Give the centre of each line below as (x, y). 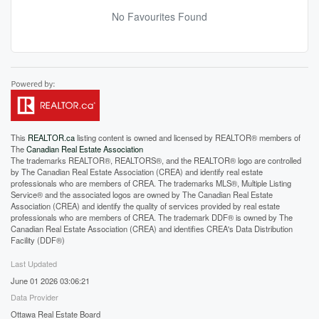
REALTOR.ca (51, 138)
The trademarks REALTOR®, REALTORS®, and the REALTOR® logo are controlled (156, 161)
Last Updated (34, 264)
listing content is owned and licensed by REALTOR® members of (188, 138)
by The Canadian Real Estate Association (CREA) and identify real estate (137, 172)
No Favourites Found (159, 17)
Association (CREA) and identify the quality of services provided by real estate (145, 206)
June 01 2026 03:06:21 (50, 281)
